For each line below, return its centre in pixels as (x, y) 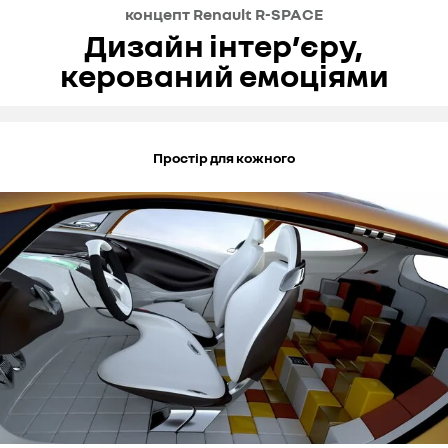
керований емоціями (224, 75)
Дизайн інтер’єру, (224, 45)
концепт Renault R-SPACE (224, 14)
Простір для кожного (224, 157)
